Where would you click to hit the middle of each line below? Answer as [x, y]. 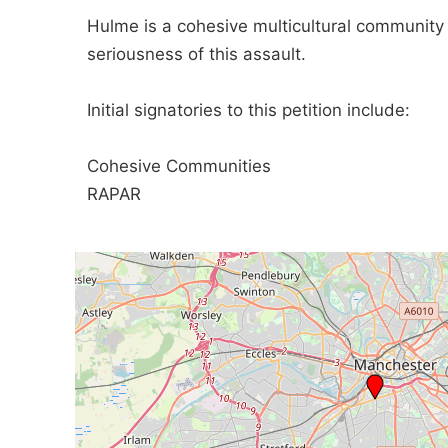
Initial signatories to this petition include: [248, 110]
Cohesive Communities [179, 166]
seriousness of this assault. [196, 54]
